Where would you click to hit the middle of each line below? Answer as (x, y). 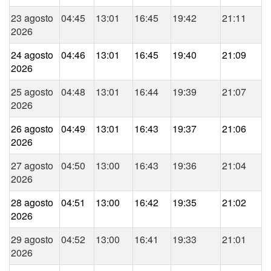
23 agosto (32, 18)
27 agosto (32, 166)
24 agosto (32, 55)
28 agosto (32, 203)
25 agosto (32, 92)
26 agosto (32, 129)
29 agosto (32, 240)
